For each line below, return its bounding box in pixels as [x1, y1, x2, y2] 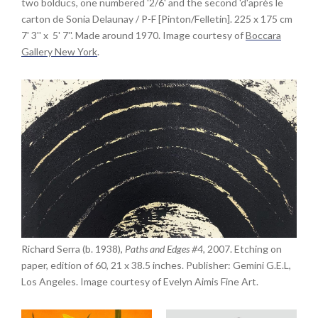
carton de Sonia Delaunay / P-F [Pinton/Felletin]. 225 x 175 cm [21, 13, 292, 25]
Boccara [246, 29, 281, 41]
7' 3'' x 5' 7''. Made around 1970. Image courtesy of [21, 29, 246, 41]
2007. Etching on [207, 243, 282, 255]
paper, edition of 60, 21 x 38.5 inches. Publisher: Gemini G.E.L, [21, 259, 291, 271]
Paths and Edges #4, [125, 243, 207, 255]
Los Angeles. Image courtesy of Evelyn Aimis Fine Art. [21, 275, 258, 287]
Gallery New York [21, 45, 97, 57]
